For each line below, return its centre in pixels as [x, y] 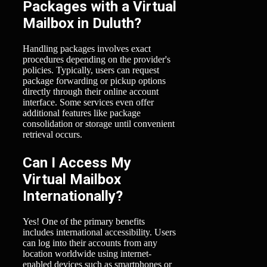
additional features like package [82, 113]
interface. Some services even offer [88, 103]
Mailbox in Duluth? [82, 24]
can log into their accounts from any [90, 243]
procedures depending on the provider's [97, 60]
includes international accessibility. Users [99, 232]
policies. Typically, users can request [91, 70]
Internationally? [73, 196]
